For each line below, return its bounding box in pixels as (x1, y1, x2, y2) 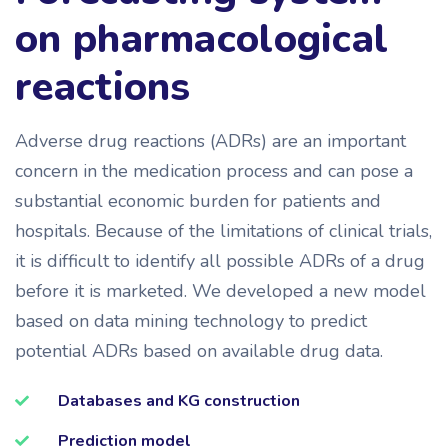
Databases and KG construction (57, 390, 300, 413)
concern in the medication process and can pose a (15, 159, 413, 184)
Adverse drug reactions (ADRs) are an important (15, 129, 406, 154)
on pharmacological (15, 12, 389, 67)
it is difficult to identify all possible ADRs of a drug (15, 249, 425, 274)
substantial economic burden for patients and (15, 189, 381, 214)
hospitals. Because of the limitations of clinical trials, (15, 219, 432, 244)
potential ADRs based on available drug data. (15, 339, 383, 364)
